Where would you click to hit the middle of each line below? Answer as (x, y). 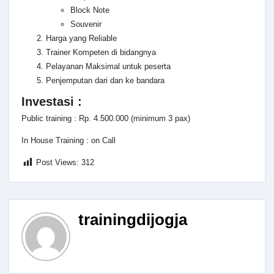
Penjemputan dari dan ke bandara (105, 80)
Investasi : (52, 101)
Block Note (90, 10)
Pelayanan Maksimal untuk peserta (108, 66)
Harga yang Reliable (81, 38)
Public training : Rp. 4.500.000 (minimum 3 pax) (106, 119)
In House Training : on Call (68, 141)
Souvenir (86, 24)
